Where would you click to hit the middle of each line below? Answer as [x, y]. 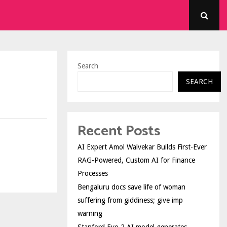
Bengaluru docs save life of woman [131, 187]
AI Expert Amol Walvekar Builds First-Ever [142, 147]
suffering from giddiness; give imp [130, 200]
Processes [93, 173]
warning [90, 213]
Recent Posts [119, 131]
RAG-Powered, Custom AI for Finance [136, 160]
